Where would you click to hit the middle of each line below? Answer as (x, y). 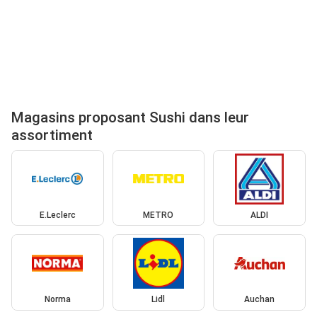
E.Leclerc (57, 215)
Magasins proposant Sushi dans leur (130, 117)
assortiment (52, 135)
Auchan (260, 300)
